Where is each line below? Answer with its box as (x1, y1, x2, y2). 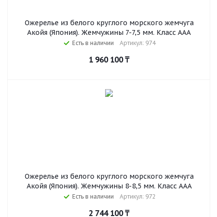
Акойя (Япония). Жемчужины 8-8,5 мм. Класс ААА (26, 182, 192, 190)
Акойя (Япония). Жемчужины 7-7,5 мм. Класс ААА (27, 28, 191, 37)
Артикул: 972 (120, 193, 155, 200)
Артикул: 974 (120, 39, 155, 46)
